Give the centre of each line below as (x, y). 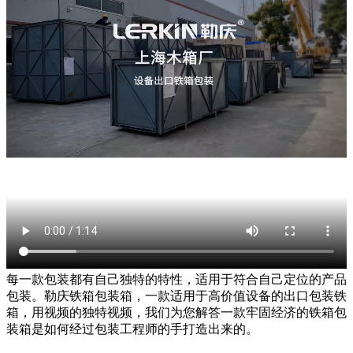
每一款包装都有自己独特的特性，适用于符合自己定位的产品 (176, 279)
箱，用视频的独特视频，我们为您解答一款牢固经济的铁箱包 (176, 312)
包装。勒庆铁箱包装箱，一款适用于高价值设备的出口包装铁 (176, 295)
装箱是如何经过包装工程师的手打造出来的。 (132, 329)
